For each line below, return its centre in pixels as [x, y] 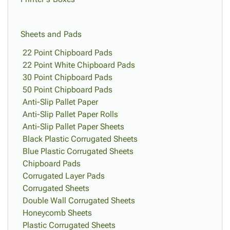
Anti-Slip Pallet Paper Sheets [73, 127]
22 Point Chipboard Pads [68, 53]
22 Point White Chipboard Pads [79, 65]
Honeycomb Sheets [57, 213]
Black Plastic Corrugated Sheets [80, 139]
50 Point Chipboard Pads [68, 90]
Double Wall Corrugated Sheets [79, 200]
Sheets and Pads [51, 34]
